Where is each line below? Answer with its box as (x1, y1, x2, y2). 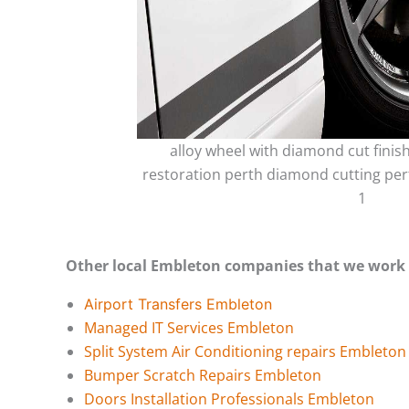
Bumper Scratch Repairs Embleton (84, 364, 321, 385)
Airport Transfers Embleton (84, 294, 272, 313)
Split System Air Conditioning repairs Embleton (84, 341, 406, 362)
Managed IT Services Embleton (84, 317, 294, 338)
